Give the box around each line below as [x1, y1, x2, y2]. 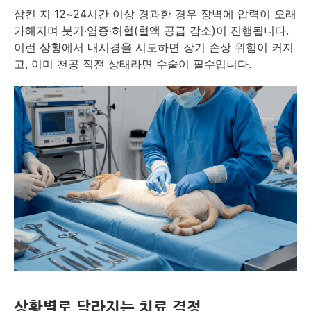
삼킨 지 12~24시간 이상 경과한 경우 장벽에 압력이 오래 [14, 7, 296, 22]
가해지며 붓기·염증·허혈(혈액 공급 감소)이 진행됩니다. [14, 24, 289, 38]
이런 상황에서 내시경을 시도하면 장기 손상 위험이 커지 [14, 40, 294, 55]
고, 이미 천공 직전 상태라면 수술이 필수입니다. [14, 57, 251, 72]
